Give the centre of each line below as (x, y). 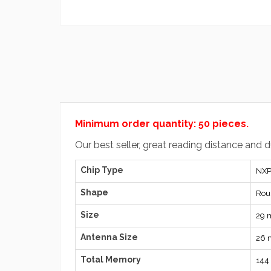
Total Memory (111, 259)
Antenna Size (109, 237)
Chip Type (102, 170)
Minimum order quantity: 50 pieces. (162, 124)
